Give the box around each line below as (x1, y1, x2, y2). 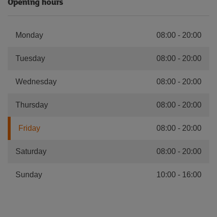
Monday (15, 31, 43, 39)
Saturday (15, 147, 46, 155)
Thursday (15, 101, 48, 109)
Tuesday (15, 54, 45, 62)
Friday (18, 124, 40, 132)
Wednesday (15, 77, 57, 86)
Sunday (15, 170, 42, 179)
